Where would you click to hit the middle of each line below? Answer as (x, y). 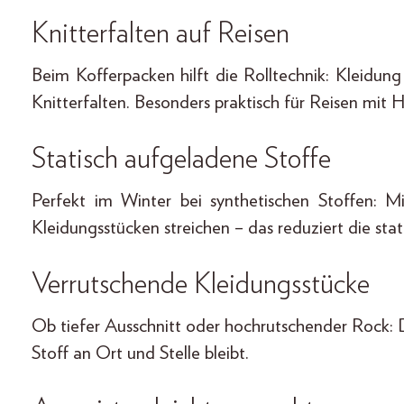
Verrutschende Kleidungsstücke (201, 284)
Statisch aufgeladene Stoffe (181, 158)
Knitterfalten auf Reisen (161, 33)
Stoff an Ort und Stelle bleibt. (140, 353)
